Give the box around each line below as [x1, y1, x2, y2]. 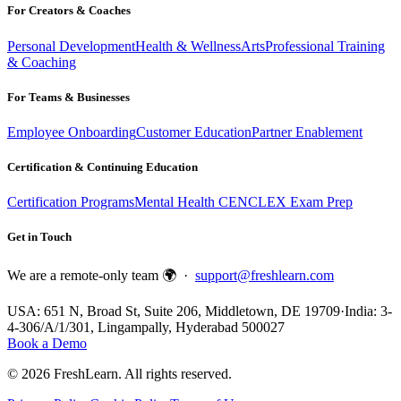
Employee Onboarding [7, 124, 136, 140]
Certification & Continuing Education [7, 160, 198, 175]
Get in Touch [7, 230, 72, 244]
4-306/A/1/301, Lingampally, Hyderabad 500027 [7, 319, 285, 335]
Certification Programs [7, 194, 134, 210]
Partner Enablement [252, 124, 363, 140]
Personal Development [7, 38, 135, 54]
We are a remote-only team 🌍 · [7, 267, 192, 283]
